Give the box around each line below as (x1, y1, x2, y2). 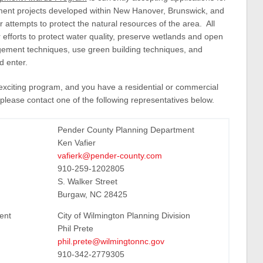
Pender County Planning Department (57, 125, 194, 134)
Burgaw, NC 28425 (57, 190, 127, 199)
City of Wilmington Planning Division (57, 211, 190, 220)
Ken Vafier (57, 138, 96, 147)
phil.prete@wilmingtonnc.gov (57, 237, 164, 246)
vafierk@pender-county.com (57, 151, 162, 160)
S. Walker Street (57, 177, 117, 186)
